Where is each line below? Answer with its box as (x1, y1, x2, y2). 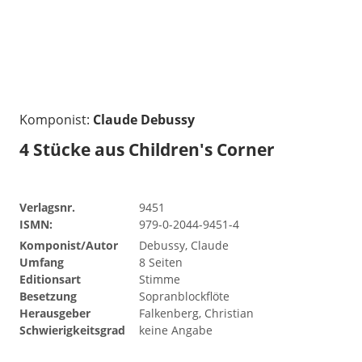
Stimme (139, 271, 180, 287)
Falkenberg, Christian (139, 305, 254, 321)
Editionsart (19, 271, 81, 287)
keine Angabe (139, 322, 213, 338)
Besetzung (19, 288, 77, 304)
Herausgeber (19, 305, 90, 321)
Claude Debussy (93, 110, 195, 128)
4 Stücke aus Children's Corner (19, 137, 275, 161)
